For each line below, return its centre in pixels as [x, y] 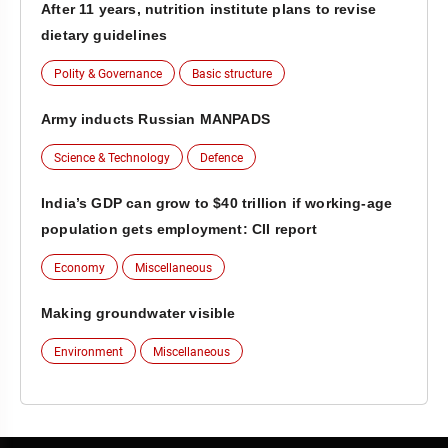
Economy [79, 268]
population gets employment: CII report [179, 229]
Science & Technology [112, 158]
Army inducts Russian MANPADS [156, 119]
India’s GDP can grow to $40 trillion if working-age [217, 203]
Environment [88, 352]
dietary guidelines [104, 35]
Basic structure [232, 74]
